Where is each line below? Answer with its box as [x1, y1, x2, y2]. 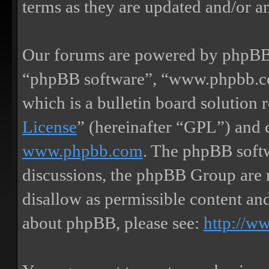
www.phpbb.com [22, 141, 143, 160]
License [22, 117, 77, 136]
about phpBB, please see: [22, 213, 204, 232]
